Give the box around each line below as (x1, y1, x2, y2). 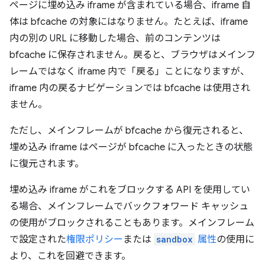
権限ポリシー (66, 234, 123, 245)
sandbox (156, 234, 193, 245)
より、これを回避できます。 (9, 250, 131, 262)
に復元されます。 (9, 158, 84, 170)
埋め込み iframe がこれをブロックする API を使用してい (9, 184, 250, 196)
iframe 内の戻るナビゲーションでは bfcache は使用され (9, 82, 250, 94)
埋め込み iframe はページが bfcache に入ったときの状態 (9, 141, 253, 153)
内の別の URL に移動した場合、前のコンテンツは (9, 33, 221, 44)
